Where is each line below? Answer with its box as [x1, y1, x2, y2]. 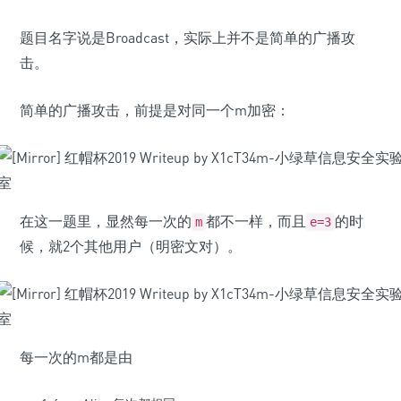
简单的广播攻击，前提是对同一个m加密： [20, 101, 290, 119]
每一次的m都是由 [20, 348, 132, 366]
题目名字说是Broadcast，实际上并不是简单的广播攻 [20, 29, 355, 47]
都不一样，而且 [206, 212, 306, 230]
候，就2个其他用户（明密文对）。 [20, 237, 242, 255]
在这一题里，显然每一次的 [20, 212, 192, 230]
